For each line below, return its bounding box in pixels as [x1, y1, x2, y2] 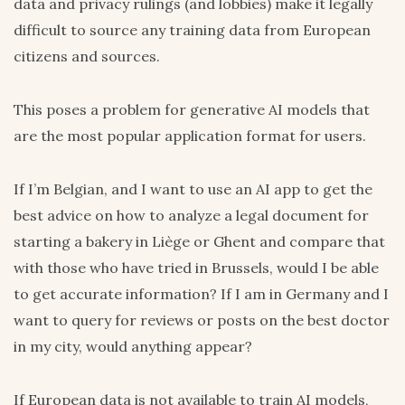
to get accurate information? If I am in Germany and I [14, 285, 389, 304]
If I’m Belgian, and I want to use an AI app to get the [14, 180, 372, 199]
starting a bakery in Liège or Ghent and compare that [14, 232, 385, 251]
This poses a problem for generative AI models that [14, 100, 370, 119]
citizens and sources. [14, 47, 160, 66]
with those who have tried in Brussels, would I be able [14, 259, 379, 278]
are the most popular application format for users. [14, 127, 366, 146]
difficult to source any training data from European [14, 21, 371, 40]
